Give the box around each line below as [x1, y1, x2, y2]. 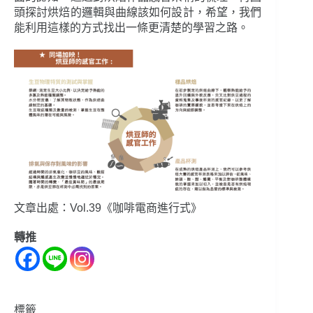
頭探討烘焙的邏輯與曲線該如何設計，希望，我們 [14, 6, 262, 19]
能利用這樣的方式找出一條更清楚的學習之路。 [14, 22, 249, 34]
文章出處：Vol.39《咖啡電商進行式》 [14, 202, 202, 214]
